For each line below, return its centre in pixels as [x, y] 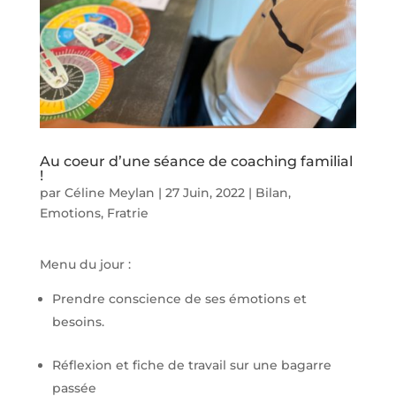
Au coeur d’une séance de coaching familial [196, 161]
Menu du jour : [85, 264]
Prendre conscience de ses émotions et [179, 298]
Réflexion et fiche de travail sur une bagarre [191, 365]
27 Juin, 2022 [205, 192]
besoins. [78, 321]
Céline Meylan [109, 192]
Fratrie [127, 213]
